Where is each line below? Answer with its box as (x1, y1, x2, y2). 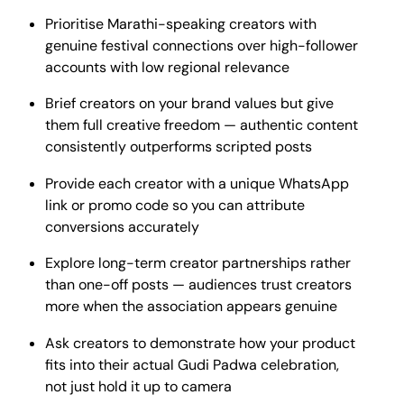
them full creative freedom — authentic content (45, 115, 358, 135)
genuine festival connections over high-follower (45, 36, 358, 56)
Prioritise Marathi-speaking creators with (45, 14, 317, 34)
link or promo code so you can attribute (45, 195, 305, 215)
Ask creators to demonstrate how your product (45, 333, 355, 353)
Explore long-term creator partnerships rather (45, 253, 351, 273)
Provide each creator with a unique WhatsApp (45, 173, 349, 193)
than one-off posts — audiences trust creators (45, 275, 352, 295)
